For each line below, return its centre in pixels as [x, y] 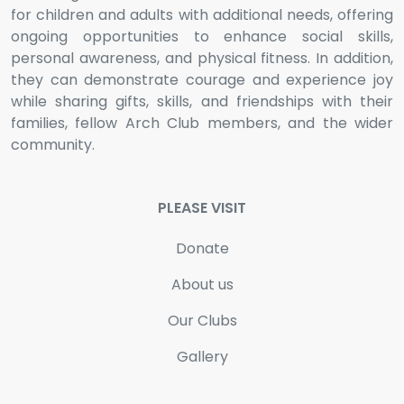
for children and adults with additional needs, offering [202, 15]
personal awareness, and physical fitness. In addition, [202, 58]
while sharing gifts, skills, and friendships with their [202, 101]
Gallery [202, 357]
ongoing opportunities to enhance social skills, [202, 37]
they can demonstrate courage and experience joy [202, 80]
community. [53, 145]
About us [202, 285]
